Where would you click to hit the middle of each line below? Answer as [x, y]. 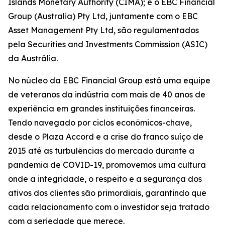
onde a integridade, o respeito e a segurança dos [105, 179]
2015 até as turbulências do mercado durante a [101, 151]
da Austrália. [33, 59]
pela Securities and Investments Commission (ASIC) [108, 44]
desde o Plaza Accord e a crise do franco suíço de [106, 137]
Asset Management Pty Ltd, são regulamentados [103, 30]
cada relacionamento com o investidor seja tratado [109, 207]
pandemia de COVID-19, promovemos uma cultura [107, 165]
